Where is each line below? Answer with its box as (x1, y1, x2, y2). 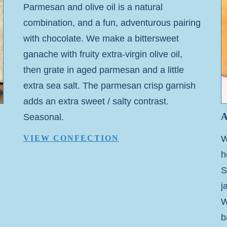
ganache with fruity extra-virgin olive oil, (23, 49, 182, 59)
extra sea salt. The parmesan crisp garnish (23, 80, 196, 91)
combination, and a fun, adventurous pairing (23, 17, 201, 28)
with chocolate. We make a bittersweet (23, 33, 179, 44)
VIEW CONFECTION (23, 134, 119, 143)
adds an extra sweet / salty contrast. (23, 96, 169, 106)
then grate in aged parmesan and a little (23, 64, 184, 75)
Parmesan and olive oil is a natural (23, 2, 163, 12)
